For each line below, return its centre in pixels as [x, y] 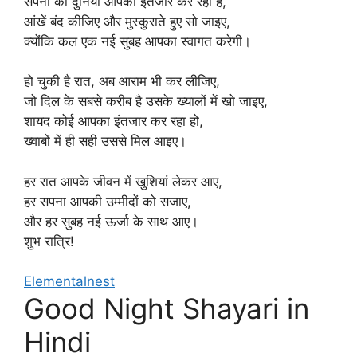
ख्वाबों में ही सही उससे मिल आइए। [105, 141]
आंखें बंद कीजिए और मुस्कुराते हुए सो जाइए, [127, 21]
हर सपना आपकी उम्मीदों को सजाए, [108, 201]
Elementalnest [69, 281]
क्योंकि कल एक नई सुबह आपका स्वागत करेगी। [137, 41]
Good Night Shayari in [167, 308]
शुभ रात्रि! [49, 241]
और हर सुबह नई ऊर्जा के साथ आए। [111, 221]
